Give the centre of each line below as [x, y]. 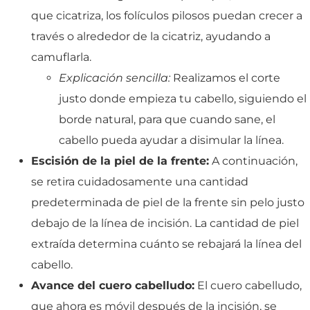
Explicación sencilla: [115, 77]
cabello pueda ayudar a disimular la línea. [171, 140]
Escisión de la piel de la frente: [120, 161]
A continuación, [253, 161]
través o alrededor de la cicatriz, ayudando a [151, 36]
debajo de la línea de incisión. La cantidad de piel [165, 223]
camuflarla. [61, 57]
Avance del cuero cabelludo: [113, 285]
